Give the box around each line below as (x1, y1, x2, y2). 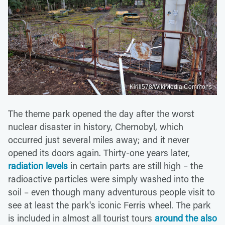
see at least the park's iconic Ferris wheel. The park (8, 198, 210, 211)
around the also (155, 211, 217, 224)
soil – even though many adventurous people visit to (8, 185, 215, 198)
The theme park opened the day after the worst (8, 107, 194, 120)
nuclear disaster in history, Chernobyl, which (8, 120, 183, 133)
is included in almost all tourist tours (8, 211, 155, 224)
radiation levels (8, 159, 68, 172)
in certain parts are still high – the (68, 159, 203, 172)
